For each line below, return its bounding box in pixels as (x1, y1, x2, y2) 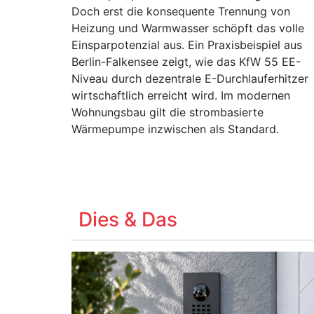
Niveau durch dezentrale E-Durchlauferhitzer (71, 71, 308, 86)
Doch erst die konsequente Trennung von (71, 4, 290, 18)
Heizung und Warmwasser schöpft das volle (71, 21, 304, 35)
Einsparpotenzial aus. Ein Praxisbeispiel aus (71, 38, 302, 52)
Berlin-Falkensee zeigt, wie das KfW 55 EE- (71, 55, 301, 69)
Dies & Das (78, 207, 177, 231)
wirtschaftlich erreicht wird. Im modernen (71, 88, 290, 102)
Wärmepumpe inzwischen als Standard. (71, 122, 279, 136)
